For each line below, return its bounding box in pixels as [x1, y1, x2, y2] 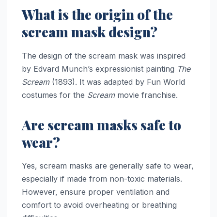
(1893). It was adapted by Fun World [49, 77, 185, 87]
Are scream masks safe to [22, 115, 181, 134]
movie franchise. [115, 90, 178, 100]
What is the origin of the [22, 5, 173, 23]
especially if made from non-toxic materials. [22, 174, 182, 184]
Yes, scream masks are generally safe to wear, [22, 161, 194, 171]
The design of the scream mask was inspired [22, 50, 186, 61]
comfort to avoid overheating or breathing [22, 200, 177, 210]
